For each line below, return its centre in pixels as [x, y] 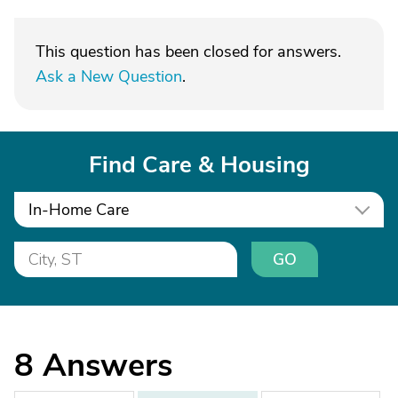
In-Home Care [79, 210]
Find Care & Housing [199, 165]
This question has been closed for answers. [188, 52]
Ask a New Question [109, 76]
